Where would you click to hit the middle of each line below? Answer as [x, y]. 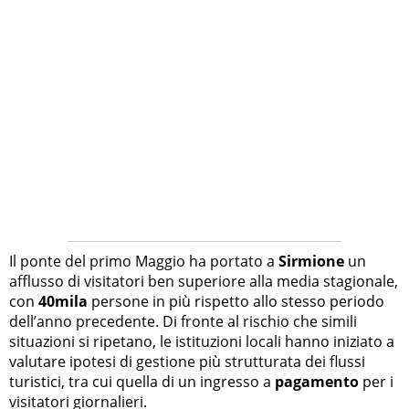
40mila [63, 302]
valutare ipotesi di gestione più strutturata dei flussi [187, 362]
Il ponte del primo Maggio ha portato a [144, 262]
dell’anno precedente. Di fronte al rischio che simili [183, 322]
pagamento [317, 382]
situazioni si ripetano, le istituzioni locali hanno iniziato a [202, 342]
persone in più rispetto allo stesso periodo [236, 302]
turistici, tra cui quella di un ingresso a [142, 382]
